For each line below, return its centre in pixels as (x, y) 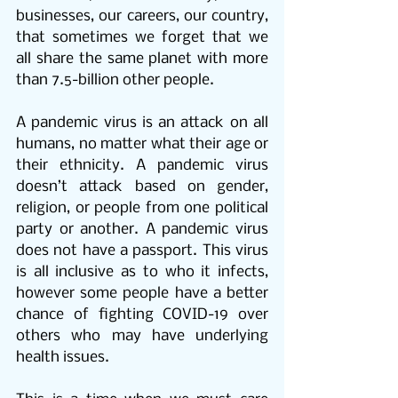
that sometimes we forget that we (142, 38)
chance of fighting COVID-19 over (142, 315)
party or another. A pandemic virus (142, 230)
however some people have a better (142, 294)
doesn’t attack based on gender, (142, 187)
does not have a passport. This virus (142, 251)
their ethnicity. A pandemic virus (142, 166)
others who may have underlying (142, 337)
